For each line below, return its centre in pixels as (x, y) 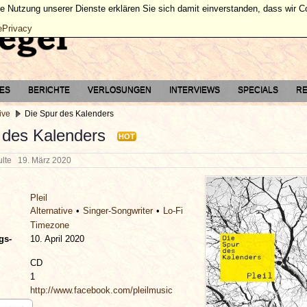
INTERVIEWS (195, 90)
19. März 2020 (47, 160)
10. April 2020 (57, 238)
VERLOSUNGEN (120, 90)
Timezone (50, 225)
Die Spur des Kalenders (69, 114)
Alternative (51, 210)
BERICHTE (49, 90)
